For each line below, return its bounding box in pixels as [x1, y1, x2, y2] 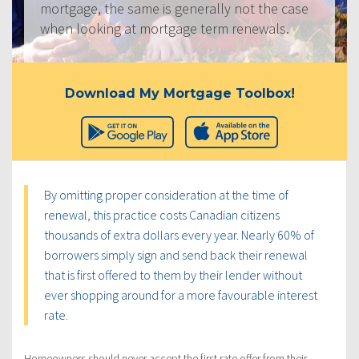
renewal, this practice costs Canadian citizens [44, 206, 280, 223]
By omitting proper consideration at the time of [44, 186, 288, 203]
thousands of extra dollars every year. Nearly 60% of [44, 226, 314, 243]
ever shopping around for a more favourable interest [44, 286, 317, 303]
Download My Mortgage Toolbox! [64, 85, 295, 101]
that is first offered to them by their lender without [44, 266, 302, 283]
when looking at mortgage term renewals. [40, 18, 289, 38]
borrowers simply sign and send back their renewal [44, 246, 308, 263]
